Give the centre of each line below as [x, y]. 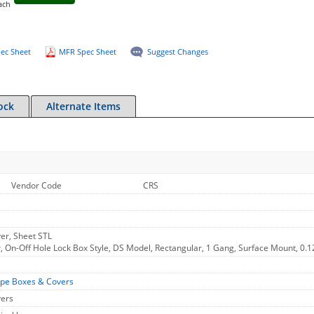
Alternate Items [83, 106]
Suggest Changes [177, 52]
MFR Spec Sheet [87, 52]
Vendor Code [36, 185]
